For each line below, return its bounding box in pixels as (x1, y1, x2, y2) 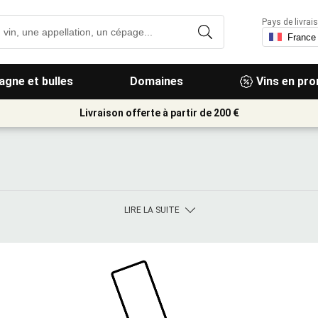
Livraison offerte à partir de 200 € (79, 107, 239, 119)
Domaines (129, 75, 183, 88)
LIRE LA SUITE (124, 204, 180, 215)
